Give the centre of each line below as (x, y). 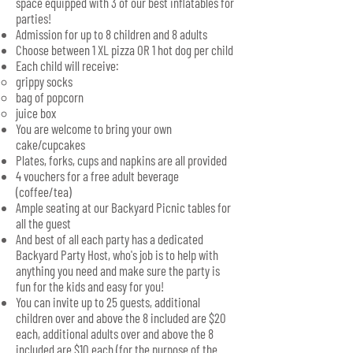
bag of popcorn (50, 97)
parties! (33, 18)
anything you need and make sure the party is (118, 270)
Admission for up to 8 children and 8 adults (111, 34)
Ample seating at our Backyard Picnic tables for (123, 207)
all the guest (43, 223)
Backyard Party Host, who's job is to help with (117, 255)
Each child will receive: (67, 65)
